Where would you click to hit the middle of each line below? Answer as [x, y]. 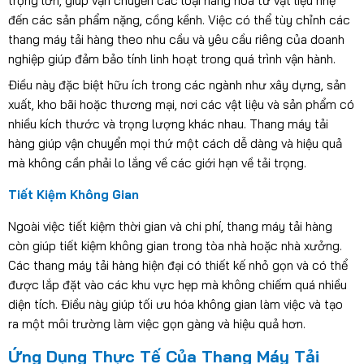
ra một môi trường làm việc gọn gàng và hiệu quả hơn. [156, 323]
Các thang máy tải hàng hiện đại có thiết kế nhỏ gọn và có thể [178, 265]
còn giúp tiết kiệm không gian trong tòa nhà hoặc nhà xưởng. [175, 245]
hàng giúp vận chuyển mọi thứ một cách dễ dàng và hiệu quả [175, 143]
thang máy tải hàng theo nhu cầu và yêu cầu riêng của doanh [176, 40]
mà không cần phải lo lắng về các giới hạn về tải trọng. [157, 162]
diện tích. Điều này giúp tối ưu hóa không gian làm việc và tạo [175, 304]
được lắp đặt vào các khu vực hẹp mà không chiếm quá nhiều [177, 284]
